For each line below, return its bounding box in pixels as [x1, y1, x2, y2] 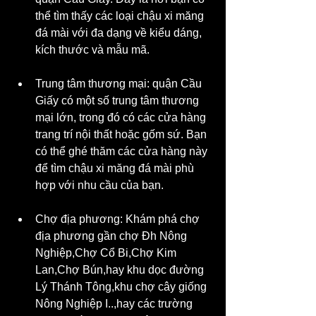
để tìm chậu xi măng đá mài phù [35, 162, 197, 174]
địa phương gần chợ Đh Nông [35, 229, 190, 242]
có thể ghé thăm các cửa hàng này [35, 145, 210, 157]
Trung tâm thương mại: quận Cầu [35, 77, 205, 90]
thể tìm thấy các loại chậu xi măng [35, 9, 207, 22]
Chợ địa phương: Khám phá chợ [35, 212, 202, 225]
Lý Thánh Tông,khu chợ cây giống [35, 280, 209, 293]
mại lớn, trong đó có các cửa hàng [35, 111, 209, 123]
